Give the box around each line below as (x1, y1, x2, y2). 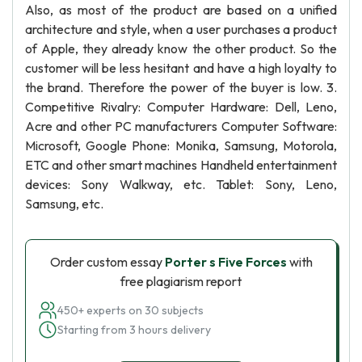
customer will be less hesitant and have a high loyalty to (25, 60, 337, 76)
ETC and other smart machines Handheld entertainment (25, 157, 337, 173)
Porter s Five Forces (164, 254, 287, 270)
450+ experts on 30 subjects (57, 303, 204, 318)
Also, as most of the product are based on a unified (25, 2, 337, 18)
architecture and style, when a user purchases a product (25, 21, 337, 37)
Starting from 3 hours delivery (57, 322, 211, 337)
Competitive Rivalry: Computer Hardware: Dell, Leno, (25, 99, 337, 115)
